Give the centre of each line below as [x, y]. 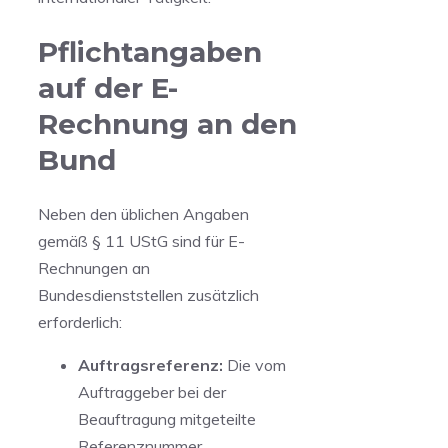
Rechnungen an [94, 268]
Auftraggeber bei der [152, 392]
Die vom [254, 365]
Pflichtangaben [150, 51]
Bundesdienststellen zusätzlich [148, 295]
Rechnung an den [167, 123]
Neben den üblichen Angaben [143, 214]
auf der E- [108, 87]
